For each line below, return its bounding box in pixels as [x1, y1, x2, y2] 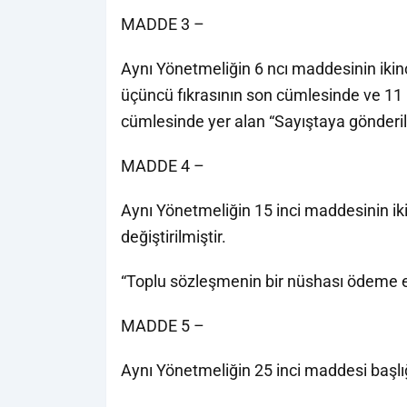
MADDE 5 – [121, 316, 204, 335]
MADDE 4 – [121, 156, 204, 175]
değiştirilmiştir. [121, 227, 226, 246]
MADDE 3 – [121, 15, 204, 34]
